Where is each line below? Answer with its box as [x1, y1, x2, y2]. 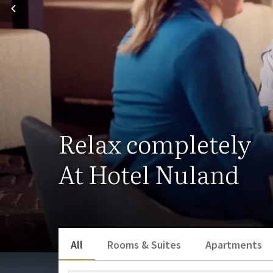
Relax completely [58, 125, 251, 161]
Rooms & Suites [107, 238, 181, 252]
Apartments [205, 238, 262, 252]
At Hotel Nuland [58, 155, 239, 191]
